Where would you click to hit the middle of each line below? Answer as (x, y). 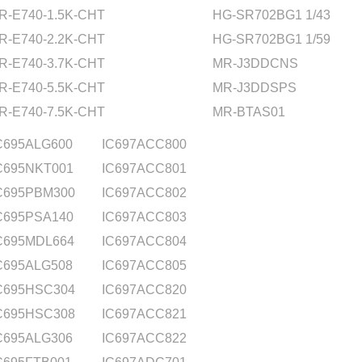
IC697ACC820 (144, 290)
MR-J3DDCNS (255, 63)
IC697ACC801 (144, 168)
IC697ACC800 (144, 144)
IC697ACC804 (144, 241)
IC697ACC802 (144, 193)
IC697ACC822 (144, 338)
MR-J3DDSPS (255, 88)
